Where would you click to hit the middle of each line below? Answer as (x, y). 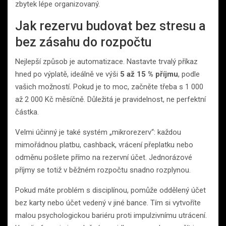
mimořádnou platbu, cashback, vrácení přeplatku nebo (104, 145)
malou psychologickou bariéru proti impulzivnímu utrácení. (111, 215)
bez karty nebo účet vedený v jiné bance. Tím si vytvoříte (108, 203)
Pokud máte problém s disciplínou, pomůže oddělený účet (110, 190)
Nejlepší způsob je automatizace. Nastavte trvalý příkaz (106, 61)
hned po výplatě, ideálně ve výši (68, 74)
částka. (27, 112)
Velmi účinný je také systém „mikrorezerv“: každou (98, 132)
